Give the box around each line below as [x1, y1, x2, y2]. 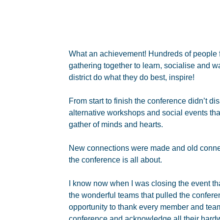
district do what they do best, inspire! [69, 73, 194, 82]
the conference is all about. [69, 156, 162, 164]
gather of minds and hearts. [69, 120, 163, 129]
